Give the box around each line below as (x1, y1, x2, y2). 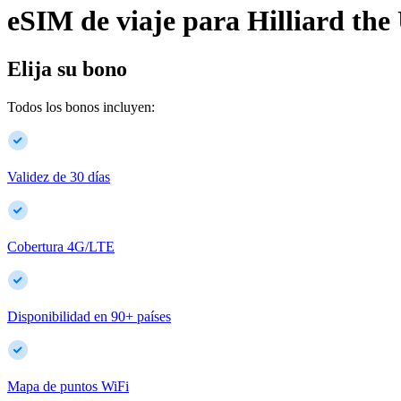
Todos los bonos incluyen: (7, 98, 155, 115)
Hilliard (247, 4, 345, 38)
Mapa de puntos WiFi (7, 378, 129, 394)
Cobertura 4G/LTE (7, 238, 115, 254)
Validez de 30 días (7, 168, 110, 184)
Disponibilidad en (7, 308, 107, 324)
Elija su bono (7, 56, 127, 81)
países (137, 308, 171, 324)
